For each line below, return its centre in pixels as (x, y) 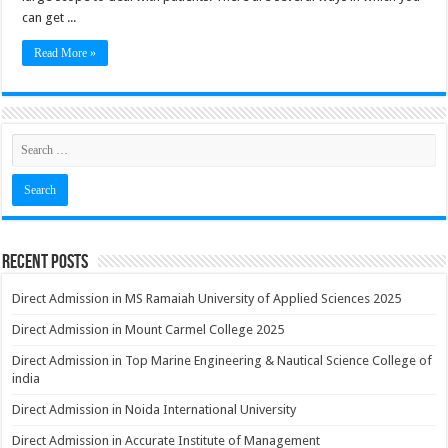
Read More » (65, 53)
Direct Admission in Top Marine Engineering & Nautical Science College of (222, 360)
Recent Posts (45, 262)
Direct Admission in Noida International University (154, 409)
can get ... (49, 17)
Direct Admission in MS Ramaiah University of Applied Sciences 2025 (207, 298)
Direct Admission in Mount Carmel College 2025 (148, 329)
